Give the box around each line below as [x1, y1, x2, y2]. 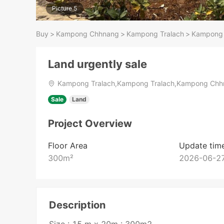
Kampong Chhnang [56, 29, 119, 38]
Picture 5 [52, 4, 77, 12]
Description [49, 199, 106, 211]
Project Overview [48, 117, 132, 130]
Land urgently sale [48, 57, 147, 70]
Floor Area [48, 140, 87, 151]
